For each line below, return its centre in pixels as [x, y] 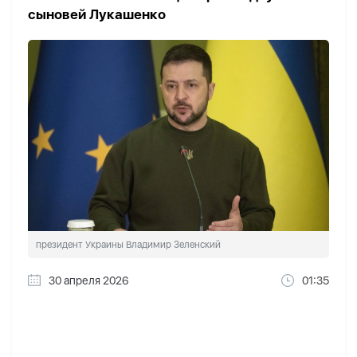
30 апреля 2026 [88, 281]
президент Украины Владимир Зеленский [128, 245]
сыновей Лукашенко [97, 14]
